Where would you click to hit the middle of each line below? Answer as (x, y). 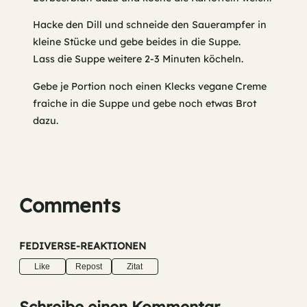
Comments (70, 205)
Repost (88, 267)
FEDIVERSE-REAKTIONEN (83, 246)
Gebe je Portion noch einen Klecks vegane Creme (150, 86)
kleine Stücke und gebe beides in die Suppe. (137, 42)
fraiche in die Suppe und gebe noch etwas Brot (145, 103)
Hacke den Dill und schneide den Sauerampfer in (150, 25)
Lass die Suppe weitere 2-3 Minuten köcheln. (138, 59)
